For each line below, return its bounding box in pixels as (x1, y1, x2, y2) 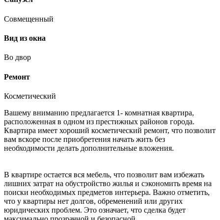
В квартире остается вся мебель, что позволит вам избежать (4, 170, 204, 179)
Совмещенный (4, 14, 54, 23)
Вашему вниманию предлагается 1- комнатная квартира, (4, 108, 194, 117)
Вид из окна (4, 34, 46, 43)
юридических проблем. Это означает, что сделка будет (4, 205, 186, 214)
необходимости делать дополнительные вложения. (4, 143, 174, 152)
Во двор (4, 53, 31, 62)
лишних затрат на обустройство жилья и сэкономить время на (4, 179, 212, 188)
